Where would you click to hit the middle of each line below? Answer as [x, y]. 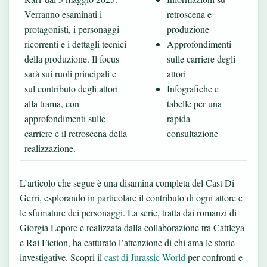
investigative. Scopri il [62, 257]
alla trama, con [52, 103]
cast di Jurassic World [145, 257]
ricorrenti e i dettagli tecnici [75, 44]
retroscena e [189, 14]
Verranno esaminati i [63, 14]
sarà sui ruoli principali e [70, 74]
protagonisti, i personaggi [72, 29]
